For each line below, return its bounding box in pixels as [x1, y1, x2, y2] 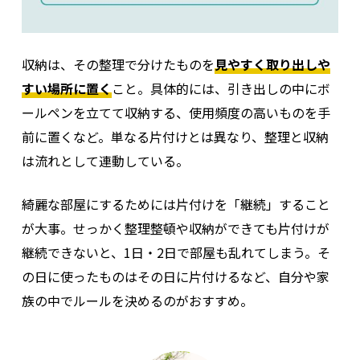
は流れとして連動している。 [21, 151, 189, 171]
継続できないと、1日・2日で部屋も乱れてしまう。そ [21, 243, 330, 263]
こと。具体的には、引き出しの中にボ [111, 79, 330, 99]
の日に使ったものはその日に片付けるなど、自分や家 [21, 267, 329, 287]
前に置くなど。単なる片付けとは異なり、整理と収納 [21, 127, 329, 147]
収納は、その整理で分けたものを [21, 55, 215, 75]
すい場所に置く [21, 79, 112, 99]
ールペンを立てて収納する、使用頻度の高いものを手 [21, 103, 330, 123]
